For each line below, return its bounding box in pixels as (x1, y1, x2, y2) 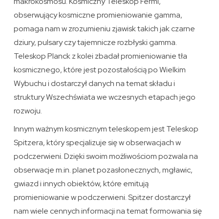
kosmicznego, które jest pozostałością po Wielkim (14, 65, 186, 75)
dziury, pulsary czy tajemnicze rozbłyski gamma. (14, 37, 177, 48)
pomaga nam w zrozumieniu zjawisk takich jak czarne (14, 23, 196, 34)
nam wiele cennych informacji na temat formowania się (14, 206, 202, 217)
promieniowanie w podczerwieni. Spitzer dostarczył (14, 192, 191, 203)
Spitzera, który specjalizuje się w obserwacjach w (14, 137, 181, 148)
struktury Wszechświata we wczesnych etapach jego (14, 92, 196, 103)
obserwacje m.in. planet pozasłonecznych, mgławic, (14, 165, 193, 175)
